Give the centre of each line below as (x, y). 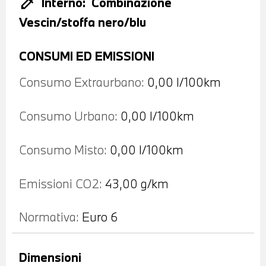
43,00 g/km (137, 183)
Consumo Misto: (63, 149)
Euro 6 (100, 216)
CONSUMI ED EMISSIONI (87, 56)
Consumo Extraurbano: (82, 82)
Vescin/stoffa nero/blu (83, 22)
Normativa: (49, 216)
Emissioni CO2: (61, 183)
